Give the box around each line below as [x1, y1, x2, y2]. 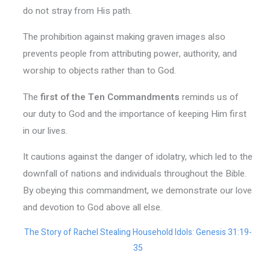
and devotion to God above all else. [22, 200, 162, 214]
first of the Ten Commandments [40, 90, 180, 104]
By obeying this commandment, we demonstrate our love [22, 183, 252, 197]
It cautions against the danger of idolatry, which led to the [22, 149, 253, 163]
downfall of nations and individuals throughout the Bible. [22, 166, 246, 180]
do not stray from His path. [22, 4, 132, 17]
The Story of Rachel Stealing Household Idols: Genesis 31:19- [24, 226, 252, 239]
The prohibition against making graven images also [22, 30, 225, 44]
